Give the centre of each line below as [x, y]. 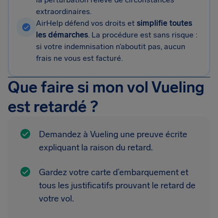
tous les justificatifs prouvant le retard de [117, 185]
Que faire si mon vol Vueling [106, 87]
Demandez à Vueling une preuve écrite [113, 134]
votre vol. [56, 199]
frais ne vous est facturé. [79, 58]
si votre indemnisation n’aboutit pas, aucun [111, 46]
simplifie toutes [164, 23]
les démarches [62, 35]
